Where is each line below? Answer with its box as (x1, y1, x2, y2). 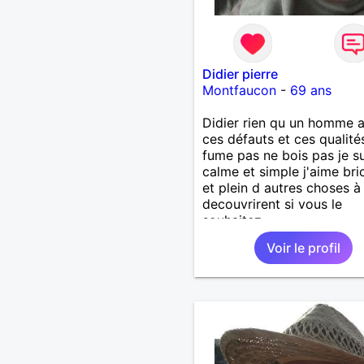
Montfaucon (201, 81, 276, 98)
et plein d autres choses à (201, 179, 361, 196)
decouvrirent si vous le (201, 195, 342, 212)
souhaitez (201, 211, 262, 228)
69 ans (289, 81, 331, 98)
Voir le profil (266, 239, 340, 256)
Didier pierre (201, 65, 278, 82)
